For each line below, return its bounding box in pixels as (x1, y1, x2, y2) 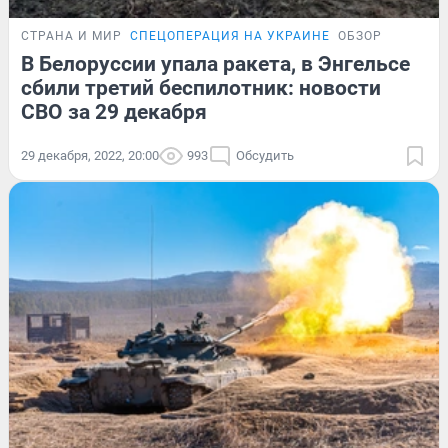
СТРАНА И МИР (21, 29, 122, 44)
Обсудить (236, 148, 294, 164)
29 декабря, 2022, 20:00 (21, 148, 159, 164)
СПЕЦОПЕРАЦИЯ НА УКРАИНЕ (130, 29, 330, 44)
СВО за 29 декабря (21, 100, 207, 125)
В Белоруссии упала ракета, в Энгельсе (21, 52, 410, 77)
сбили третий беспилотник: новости (21, 76, 381, 101)
